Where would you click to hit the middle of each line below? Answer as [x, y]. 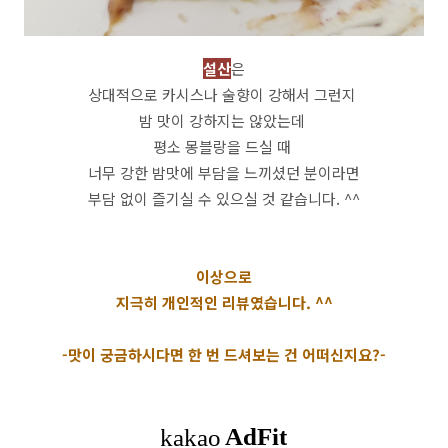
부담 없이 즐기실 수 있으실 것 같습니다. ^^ [224, 198]
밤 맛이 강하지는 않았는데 [224, 120]
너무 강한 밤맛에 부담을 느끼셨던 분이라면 [224, 172]
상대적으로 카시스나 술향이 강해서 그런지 [224, 94]
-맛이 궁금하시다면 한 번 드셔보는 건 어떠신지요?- [224, 354]
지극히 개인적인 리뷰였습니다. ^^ [224, 302]
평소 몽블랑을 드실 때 [224, 146]
